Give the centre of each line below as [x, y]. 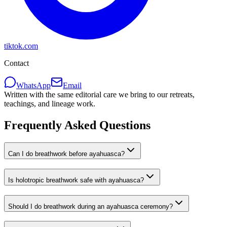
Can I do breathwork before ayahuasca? [66, 154]
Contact [16, 63]
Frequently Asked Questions [77, 125]
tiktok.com [21, 46]
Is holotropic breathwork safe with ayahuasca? [76, 180]
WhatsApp [33, 86]
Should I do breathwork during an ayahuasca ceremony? [90, 206]
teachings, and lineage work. [50, 104]
